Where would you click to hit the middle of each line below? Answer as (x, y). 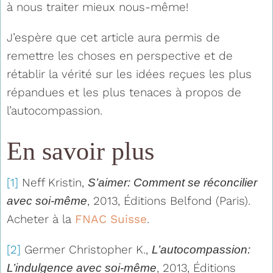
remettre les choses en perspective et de (120, 55)
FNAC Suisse (111, 219)
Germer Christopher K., (86, 249)
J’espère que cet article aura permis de (113, 37)
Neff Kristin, (53, 182)
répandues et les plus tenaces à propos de (124, 92)
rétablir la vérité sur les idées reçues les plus (129, 74)
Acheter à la (41, 219)
